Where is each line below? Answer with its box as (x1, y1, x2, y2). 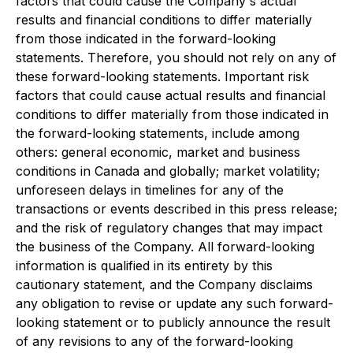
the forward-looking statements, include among (16, 125, 299, 141)
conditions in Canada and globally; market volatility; (16, 163, 320, 179)
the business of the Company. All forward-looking (16, 239, 314, 255)
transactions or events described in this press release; (16, 201, 337, 217)
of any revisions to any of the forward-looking (16, 333, 293, 349)
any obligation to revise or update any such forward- (16, 295, 333, 311)
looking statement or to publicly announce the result (16, 314, 330, 330)
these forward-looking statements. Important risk (16, 69, 309, 84)
